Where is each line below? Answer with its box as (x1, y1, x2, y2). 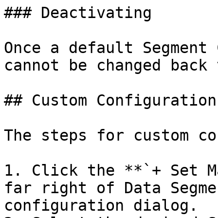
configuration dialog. (4, 197, 198, 214)
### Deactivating (4, 4, 152, 21)
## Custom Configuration (4, 91, 217, 109)
